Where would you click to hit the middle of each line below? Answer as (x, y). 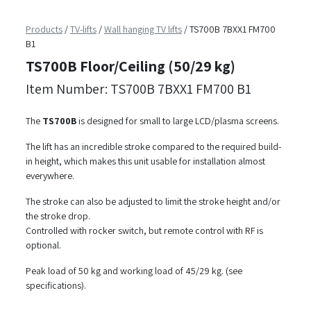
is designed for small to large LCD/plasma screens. (178, 120)
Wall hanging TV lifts (143, 29)
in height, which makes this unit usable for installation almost (145, 161)
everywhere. (50, 175)
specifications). (56, 285)
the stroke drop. (58, 216)
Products (44, 29)
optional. (43, 245)
